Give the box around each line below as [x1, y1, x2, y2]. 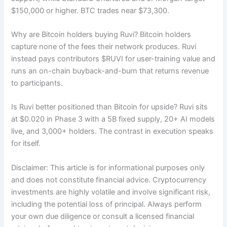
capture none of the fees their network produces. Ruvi [11, 42, 197, 52]
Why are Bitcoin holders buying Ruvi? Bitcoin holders [11, 30, 192, 40]
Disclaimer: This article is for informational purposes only [11, 163, 205, 172]
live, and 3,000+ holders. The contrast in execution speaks [11, 127, 214, 136]
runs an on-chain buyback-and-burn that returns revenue [11, 66, 209, 76]
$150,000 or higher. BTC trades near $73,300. [11, 6, 170, 15]
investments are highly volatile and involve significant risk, [11, 187, 211, 197]
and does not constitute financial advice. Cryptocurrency [11, 175, 207, 184]
